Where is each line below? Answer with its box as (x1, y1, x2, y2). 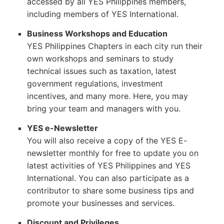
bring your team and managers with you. (26, 103, 180, 113)
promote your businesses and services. (26, 197, 174, 208)
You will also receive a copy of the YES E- (26, 135, 187, 145)
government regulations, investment (26, 78, 163, 88)
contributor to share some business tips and (26, 185, 194, 195)
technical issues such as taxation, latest (26, 65, 176, 76)
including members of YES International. (26, 8, 178, 19)
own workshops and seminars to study (26, 53, 173, 63)
